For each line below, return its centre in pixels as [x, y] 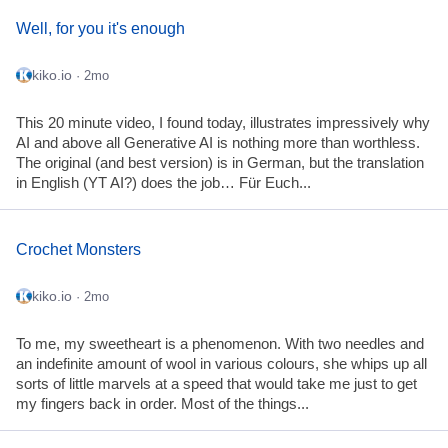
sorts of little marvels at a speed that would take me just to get [216, 383]
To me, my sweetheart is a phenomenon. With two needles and [220, 343]
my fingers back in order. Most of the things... [162, 403]
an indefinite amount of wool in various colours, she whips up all [221, 363]
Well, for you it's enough [100, 29]
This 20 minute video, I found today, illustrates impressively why [223, 122]
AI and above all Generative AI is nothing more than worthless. [218, 142]
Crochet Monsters [78, 250]
